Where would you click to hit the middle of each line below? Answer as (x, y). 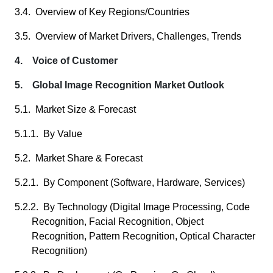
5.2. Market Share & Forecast (79, 158)
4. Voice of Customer (66, 61)
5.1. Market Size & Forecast (75, 109)
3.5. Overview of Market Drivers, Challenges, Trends (128, 36)
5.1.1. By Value (48, 134)
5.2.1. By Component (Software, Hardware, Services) (130, 183)
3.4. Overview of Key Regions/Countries (102, 12)
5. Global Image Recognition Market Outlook (119, 85)
